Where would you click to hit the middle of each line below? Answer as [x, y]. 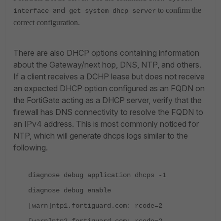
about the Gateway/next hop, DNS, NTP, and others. [107, 65]
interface [33, 11]
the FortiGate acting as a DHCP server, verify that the [108, 100]
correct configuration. [47, 22]
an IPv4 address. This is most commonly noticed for [106, 124]
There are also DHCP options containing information [106, 53]
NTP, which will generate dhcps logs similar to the [101, 136]
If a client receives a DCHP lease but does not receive [109, 76]
